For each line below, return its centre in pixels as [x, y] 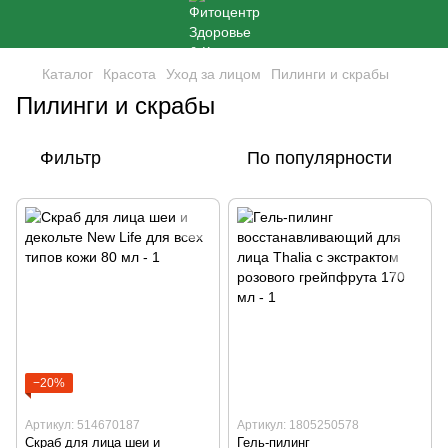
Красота [129, 74]
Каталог [67, 74]
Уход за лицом [213, 74]
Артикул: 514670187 [82, 425]
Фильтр [70, 158]
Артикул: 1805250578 [298, 425]
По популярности [319, 158]
